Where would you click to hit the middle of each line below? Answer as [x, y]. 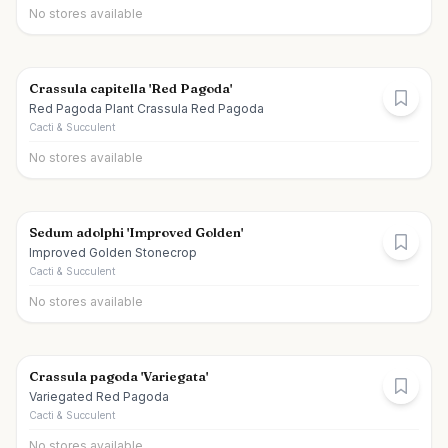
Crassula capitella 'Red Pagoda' [130, 88]
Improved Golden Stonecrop [113, 252]
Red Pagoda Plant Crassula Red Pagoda [146, 108]
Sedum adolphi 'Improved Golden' [136, 232]
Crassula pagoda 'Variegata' [118, 376]
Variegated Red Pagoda [99, 396]
